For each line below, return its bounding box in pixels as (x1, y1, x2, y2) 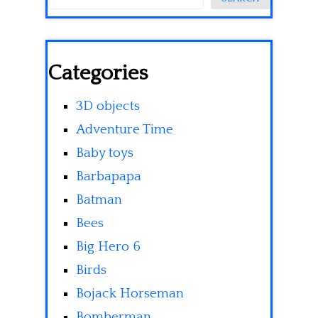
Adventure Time (76, 122, 173, 138)
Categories (48, 62, 148, 86)
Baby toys (76, 146, 133, 161)
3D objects (76, 99, 140, 114)
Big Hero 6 (76, 239, 141, 255)
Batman (76, 192, 122, 208)
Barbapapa (76, 169, 141, 185)
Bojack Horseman (76, 286, 184, 302)
